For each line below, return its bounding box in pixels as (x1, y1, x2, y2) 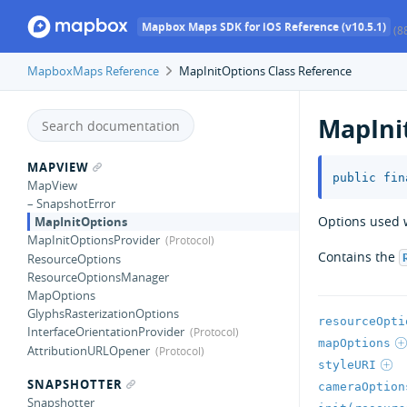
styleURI (318, 357, 376, 372)
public (333, 170, 376, 184)
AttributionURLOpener (27, 342, 150, 359)
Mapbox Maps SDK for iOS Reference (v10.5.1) (142, 19, 387, 35)
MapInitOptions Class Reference (175, 63, 352, 79)
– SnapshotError (27, 195, 115, 212)
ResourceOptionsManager (27, 269, 169, 285)
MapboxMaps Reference (27, 63, 159, 79)
